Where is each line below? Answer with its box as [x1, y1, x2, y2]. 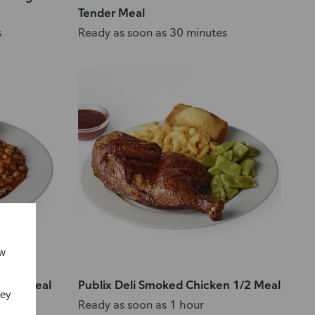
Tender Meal [78, 6, 146, 20]
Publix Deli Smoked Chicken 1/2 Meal [78, 277, 281, 292]
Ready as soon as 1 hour [78, 297, 205, 311]
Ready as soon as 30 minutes [78, 25, 227, 40]
